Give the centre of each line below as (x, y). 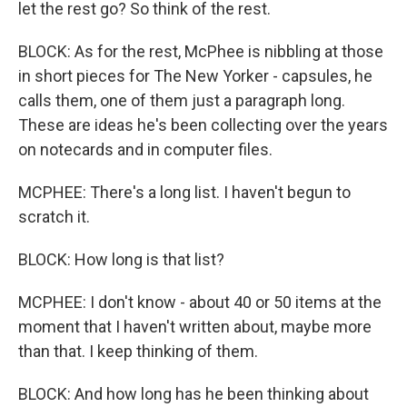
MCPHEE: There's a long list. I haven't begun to (184, 192)
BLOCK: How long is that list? (121, 259)
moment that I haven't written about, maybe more (195, 327)
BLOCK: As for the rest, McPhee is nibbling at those (201, 51)
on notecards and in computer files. (145, 149)
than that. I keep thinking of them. (138, 351)
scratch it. (54, 217)
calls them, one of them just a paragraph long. (182, 100)
